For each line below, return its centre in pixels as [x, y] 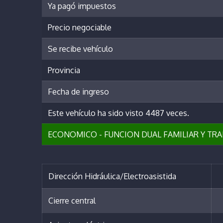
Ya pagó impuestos [82, 6]
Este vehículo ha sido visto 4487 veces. [118, 113]
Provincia [64, 70]
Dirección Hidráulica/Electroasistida [112, 176]
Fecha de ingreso [78, 92]
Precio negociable [80, 28]
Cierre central [72, 201]
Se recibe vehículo [80, 49]
